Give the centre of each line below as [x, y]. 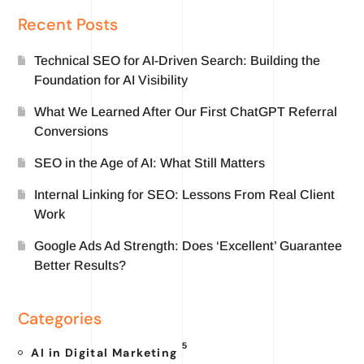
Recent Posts [68, 24]
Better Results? [80, 265]
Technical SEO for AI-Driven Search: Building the [178, 60]
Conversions [71, 131]
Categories [60, 318]
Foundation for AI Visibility [111, 80]
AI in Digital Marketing [104, 352]
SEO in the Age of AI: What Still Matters [150, 162]
